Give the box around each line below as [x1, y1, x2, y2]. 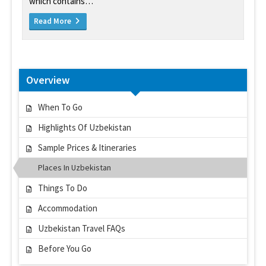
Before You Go [38, 242, 91, 254]
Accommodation [38, 202, 97, 214]
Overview [26, 72, 69, 87]
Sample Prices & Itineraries [38, 141, 137, 153]
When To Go [38, 101, 83, 113]
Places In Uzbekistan [38, 161, 111, 173]
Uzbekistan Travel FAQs [38, 222, 125, 234]
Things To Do [38, 182, 87, 194]
